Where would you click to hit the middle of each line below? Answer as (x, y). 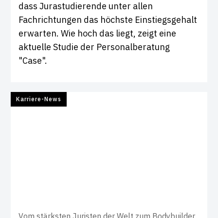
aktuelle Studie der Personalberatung (94, 47)
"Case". (33, 61)
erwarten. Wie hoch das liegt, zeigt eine (98, 34)
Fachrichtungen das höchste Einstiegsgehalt (108, 20)
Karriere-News (39, 99)
